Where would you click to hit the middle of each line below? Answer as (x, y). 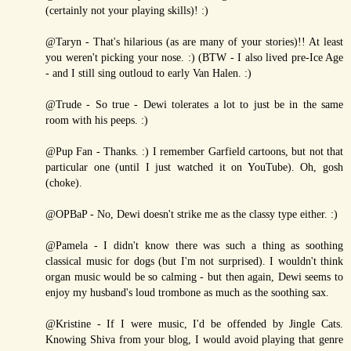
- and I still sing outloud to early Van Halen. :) (148, 72)
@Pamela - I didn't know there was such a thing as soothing (194, 245)
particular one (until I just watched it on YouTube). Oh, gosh (194, 166)
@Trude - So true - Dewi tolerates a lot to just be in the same (194, 104)
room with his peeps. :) (97, 119)
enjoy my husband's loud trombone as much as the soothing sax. (187, 292)
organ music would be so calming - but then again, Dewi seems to (194, 276)
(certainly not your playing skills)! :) (127, 10)
